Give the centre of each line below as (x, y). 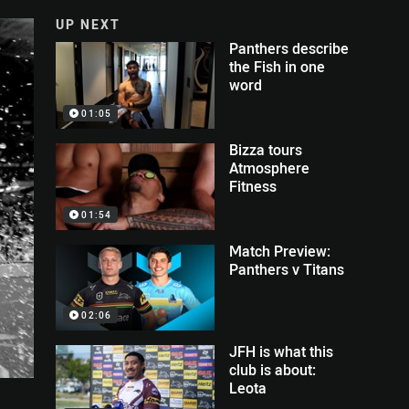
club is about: (273, 370)
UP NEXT (89, 24)
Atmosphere (270, 168)
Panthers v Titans (287, 269)
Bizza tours (266, 149)
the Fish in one (278, 67)
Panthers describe (289, 48)
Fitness (253, 186)
